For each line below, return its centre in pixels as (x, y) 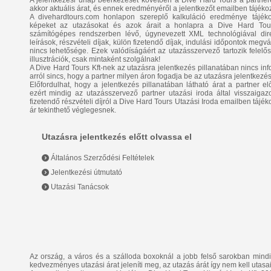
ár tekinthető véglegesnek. (73, 110)
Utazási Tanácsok (79, 187)
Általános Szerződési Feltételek (101, 158)
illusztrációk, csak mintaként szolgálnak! (95, 60)
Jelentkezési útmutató (85, 173)
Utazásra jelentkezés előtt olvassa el (116, 137)
